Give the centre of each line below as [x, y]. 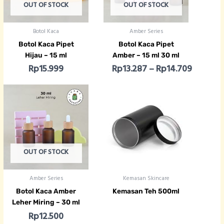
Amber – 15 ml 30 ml [146, 55]
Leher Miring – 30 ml [46, 202]
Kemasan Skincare [146, 179]
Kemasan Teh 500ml [146, 191]
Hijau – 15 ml [46, 55]
